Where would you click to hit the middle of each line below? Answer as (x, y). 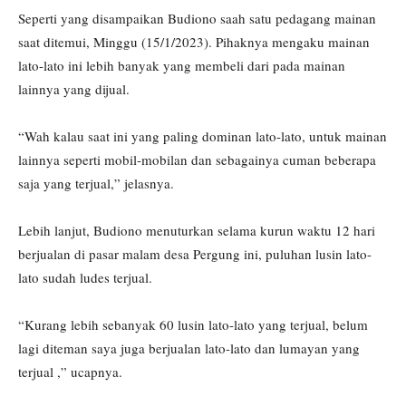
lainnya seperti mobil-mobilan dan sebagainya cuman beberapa (197, 159)
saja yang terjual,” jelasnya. (96, 183)
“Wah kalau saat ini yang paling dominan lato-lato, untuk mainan (203, 135)
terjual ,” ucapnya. (70, 371)
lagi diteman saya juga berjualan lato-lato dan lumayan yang (189, 348)
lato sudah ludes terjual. (85, 277)
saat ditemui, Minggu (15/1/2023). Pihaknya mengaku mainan (194, 41)
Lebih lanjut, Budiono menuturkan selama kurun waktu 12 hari (197, 230)
